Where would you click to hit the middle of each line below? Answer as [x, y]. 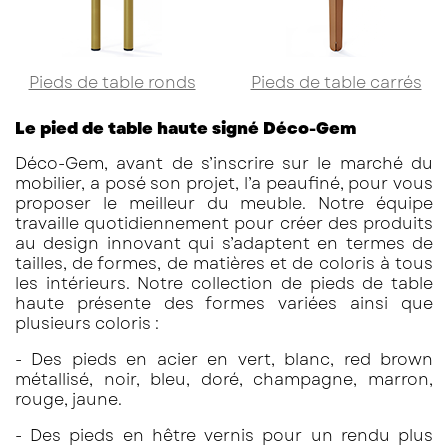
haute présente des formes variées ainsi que [224, 304]
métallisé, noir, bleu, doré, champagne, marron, [224, 380]
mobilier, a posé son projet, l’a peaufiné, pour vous [224, 184]
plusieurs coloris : [87, 324]
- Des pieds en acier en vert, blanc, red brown [224, 360]
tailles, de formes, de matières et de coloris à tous [224, 264]
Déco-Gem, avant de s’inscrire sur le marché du [224, 164]
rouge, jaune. [68, 400]
